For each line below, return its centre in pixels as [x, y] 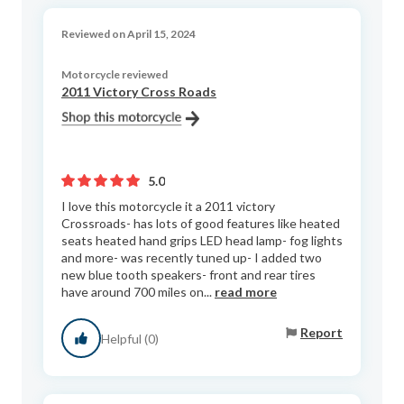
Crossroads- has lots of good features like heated [201, 224]
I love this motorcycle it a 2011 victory [168, 207]
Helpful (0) [130, 338]
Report [321, 332]
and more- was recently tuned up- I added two [192, 258]
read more [246, 292]
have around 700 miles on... [138, 292]
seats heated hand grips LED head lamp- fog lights [202, 241]
